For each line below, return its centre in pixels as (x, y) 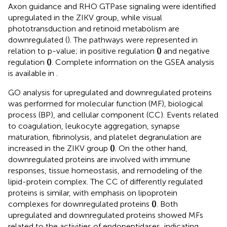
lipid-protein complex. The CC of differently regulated (105, 181)
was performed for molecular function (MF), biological (106, 103)
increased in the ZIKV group (59, 148)
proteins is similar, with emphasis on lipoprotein (93, 193)
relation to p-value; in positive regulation (82, 51)
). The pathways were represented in (133, 40)
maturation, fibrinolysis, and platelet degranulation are (105, 137)
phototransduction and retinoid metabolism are (94, 28)
